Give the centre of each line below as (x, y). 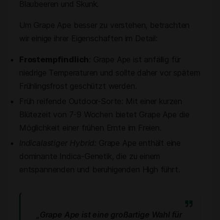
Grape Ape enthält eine (139, 143)
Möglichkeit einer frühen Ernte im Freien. (90, 128)
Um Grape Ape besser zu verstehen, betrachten (105, 25)
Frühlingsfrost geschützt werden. (78, 86)
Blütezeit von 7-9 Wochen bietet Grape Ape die (105, 114)
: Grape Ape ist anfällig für (135, 59)
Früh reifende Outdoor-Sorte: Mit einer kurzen (101, 101)
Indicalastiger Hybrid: (58, 143)
